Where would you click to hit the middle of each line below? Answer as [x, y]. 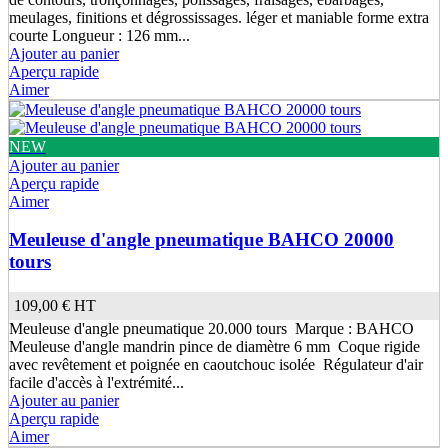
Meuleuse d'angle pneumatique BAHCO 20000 [201, 240]
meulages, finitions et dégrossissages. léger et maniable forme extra [219, 17]
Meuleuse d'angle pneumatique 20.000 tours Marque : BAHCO [213, 329]
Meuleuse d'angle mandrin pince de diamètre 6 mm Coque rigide [214, 347]
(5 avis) [421, 78]
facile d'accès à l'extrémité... [96, 383]
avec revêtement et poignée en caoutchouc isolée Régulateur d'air [216, 365]
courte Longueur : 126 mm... [99, 35]
